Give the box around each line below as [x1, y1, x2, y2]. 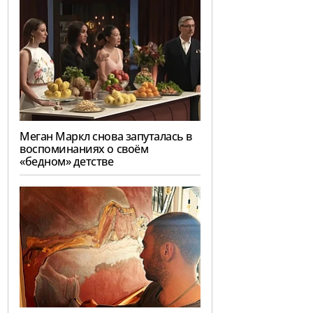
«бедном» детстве [20, 154, 114, 170]
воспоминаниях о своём [20, 141, 149, 157]
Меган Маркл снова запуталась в [20, 129, 192, 145]
